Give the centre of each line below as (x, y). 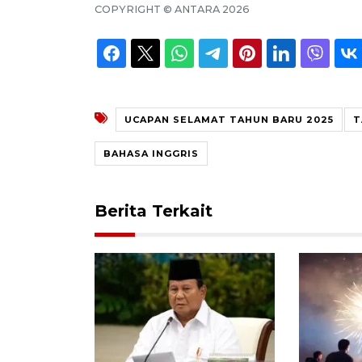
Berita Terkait (154, 210)
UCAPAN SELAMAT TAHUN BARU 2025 (229, 119)
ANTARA (197, 9)
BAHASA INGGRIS (151, 153)
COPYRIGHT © (135, 9)
